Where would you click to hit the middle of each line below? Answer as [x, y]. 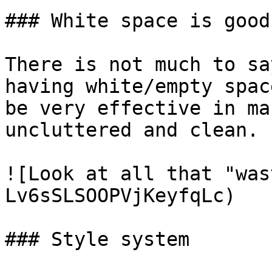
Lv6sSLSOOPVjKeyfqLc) [120, 195]
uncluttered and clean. [132, 130]
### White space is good [138, 21]
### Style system [97, 239]
